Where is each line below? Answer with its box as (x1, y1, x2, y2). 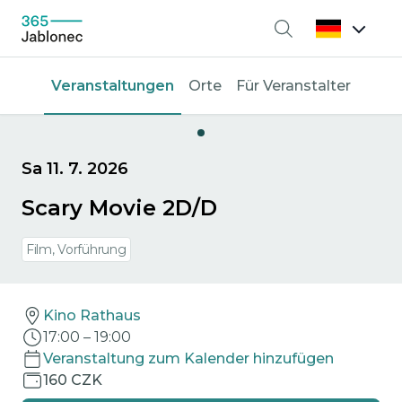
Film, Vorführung (26, 241, 127, 258)
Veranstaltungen (51, 77, 174, 94)
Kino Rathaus (43, 307, 141, 324)
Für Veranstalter (236, 77, 351, 94)
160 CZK (43, 371, 102, 389)
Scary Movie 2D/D (22, 195, 217, 221)
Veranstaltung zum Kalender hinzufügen (43, 350, 334, 367)
